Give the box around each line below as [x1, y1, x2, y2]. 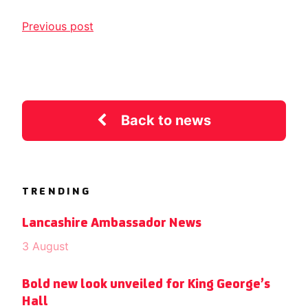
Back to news [121, 112, 211, 129]
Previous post [22, 19, 93, 33]
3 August [22, 239, 69, 253]
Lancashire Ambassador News [22, 217, 201, 230]
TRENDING [22, 186, 91, 197]
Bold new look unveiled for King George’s [22, 278, 270, 291]
